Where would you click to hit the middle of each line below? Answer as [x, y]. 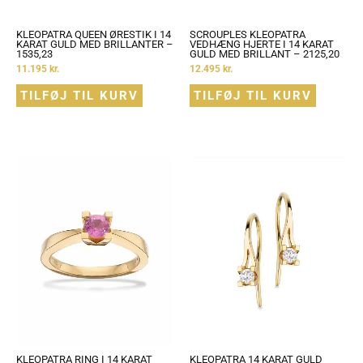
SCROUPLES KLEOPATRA [248, 34]
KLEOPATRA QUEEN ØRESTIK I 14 [94, 34]
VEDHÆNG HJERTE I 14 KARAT [262, 44]
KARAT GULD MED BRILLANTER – [95, 44]
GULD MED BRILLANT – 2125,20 [265, 53]
